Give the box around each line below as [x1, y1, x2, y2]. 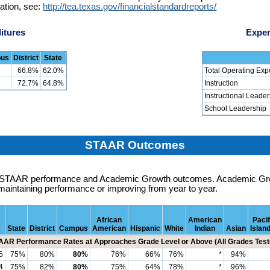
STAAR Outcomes [85, 139, 185, 152]
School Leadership [204, 104, 266, 113]
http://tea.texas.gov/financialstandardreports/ [43, 1, 217, 11]
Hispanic [130, 224, 160, 233]
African [96, 215, 122, 224]
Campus [59, 224, 88, 233]
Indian [195, 224, 215, 233]
